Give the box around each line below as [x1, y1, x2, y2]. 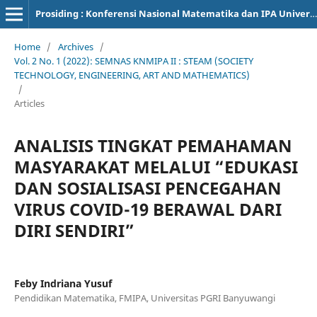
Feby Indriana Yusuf [13, 276, 112, 290]
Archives [57, 40, 93, 53]
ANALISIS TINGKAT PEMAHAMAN [13, 133, 292, 157]
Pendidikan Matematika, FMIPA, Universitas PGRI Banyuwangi [13, 291, 275, 304]
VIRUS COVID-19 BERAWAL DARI [13, 197, 282, 221]
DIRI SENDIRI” [13, 218, 134, 242]
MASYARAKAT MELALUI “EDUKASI [13, 154, 298, 178]
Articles [13, 96, 45, 110]
